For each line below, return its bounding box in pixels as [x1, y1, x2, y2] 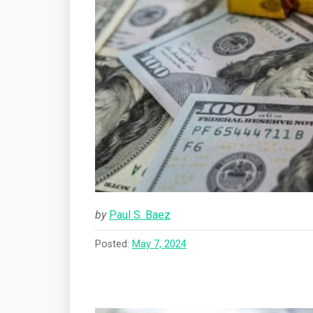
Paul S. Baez [109, 208, 170, 222]
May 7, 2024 [132, 238, 187, 251]
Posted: [95, 238, 132, 251]
